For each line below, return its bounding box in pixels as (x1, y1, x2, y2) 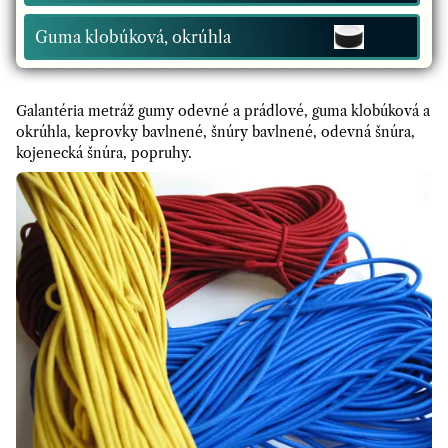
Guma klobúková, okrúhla (35, 27, 231, 47)
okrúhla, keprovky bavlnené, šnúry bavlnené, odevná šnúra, (16, 123, 415, 141)
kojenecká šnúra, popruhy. (16, 144, 192, 162)
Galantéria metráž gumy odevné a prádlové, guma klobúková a (16, 102, 430, 120)
